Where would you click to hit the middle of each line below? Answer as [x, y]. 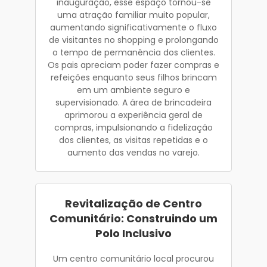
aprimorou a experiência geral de [133, 115]
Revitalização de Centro [133, 203]
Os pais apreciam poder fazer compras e [133, 65]
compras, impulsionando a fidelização [133, 127]
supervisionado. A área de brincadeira [133, 102]
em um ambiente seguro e [133, 90]
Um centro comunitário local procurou [133, 258]
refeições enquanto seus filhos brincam [133, 77]
